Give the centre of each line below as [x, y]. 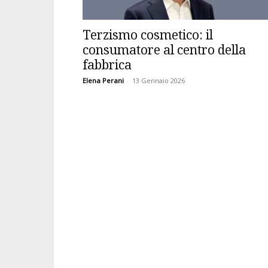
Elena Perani [103, 80]
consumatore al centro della [164, 50]
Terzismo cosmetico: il [148, 35]
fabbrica [107, 65]
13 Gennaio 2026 [159, 80]
